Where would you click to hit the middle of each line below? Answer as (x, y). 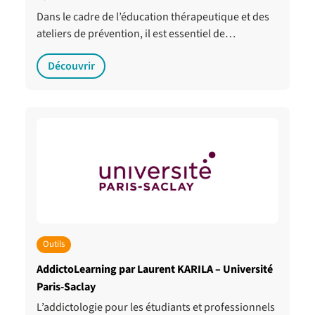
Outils (53, 244)
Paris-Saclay (66, 287)
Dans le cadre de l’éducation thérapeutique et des (153, 17)
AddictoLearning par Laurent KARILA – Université (155, 269)
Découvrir (71, 66)
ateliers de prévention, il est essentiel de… (136, 34)
